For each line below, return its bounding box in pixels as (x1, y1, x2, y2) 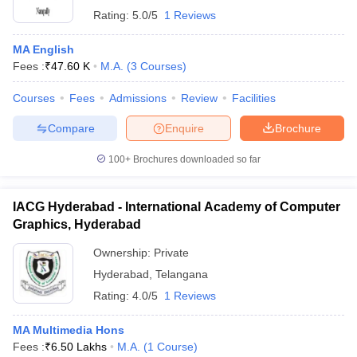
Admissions (109, 92, 167, 104)
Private (154, 246, 189, 259)
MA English (13, 43, 74, 56)
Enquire (165, 121, 204, 135)
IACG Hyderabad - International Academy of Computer (13, 200, 340, 214)
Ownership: (93, 246, 154, 259)
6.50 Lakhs (51, 340, 107, 353)
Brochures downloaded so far (131, 154, 261, 165)
